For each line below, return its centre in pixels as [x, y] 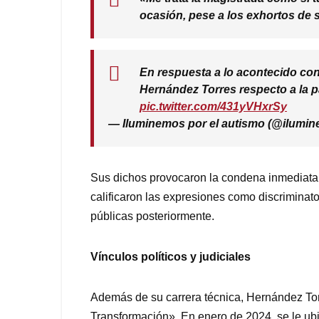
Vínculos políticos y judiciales [171, 257]
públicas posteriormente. [152, 216]
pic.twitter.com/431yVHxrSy [213, 107]
